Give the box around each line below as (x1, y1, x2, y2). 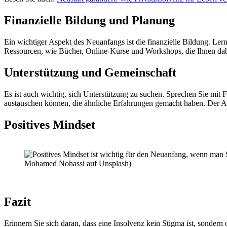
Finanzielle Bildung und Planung (4, 14, 175, 27)
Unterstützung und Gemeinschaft (4, 65, 176, 79)
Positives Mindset (4, 118, 95, 131)
